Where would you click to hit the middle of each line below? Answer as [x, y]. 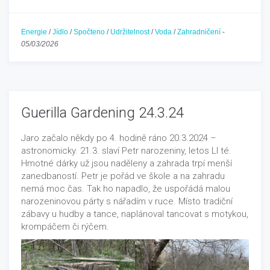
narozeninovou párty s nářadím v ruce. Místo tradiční [127, 201]
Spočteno [89, 32]
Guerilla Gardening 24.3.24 [102, 113]
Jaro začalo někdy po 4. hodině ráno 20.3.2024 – [119, 138]
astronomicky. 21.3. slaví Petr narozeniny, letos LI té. [126, 151]
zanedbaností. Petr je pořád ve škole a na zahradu [123, 176]
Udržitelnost [130, 32]
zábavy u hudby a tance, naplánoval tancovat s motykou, [135, 214]
